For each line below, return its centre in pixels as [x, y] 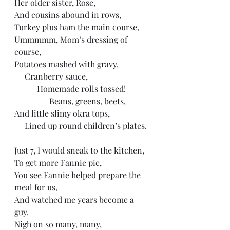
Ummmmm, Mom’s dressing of [72, 39]
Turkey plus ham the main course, [78, 27]
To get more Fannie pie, [58, 162]
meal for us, [37, 187]
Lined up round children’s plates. [87, 125]
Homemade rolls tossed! [81, 88]
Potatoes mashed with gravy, [68, 64]
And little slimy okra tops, [63, 113]
